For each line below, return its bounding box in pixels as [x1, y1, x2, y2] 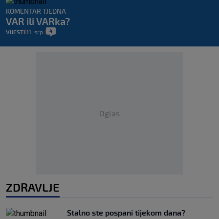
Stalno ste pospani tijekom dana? [67, 208, 185, 218]
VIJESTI [6, 28, 25, 36]
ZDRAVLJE [6, 180, 60, 195]
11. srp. [26, 28, 44, 36]
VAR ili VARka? [6, 15, 70, 27]
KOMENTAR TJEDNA [6, 7, 66, 16]
